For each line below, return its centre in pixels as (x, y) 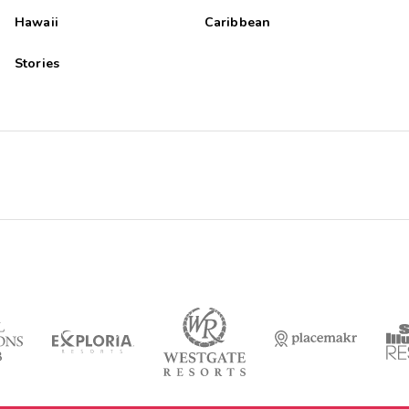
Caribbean (237, 22)
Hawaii (36, 22)
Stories (37, 63)
